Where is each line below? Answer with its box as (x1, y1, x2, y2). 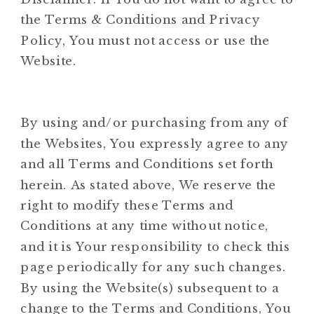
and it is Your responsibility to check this (20, 239, 291, 254)
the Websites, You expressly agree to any (20, 136, 289, 151)
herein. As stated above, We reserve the (20, 177, 276, 192)
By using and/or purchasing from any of (20, 115, 289, 130)
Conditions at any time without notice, (20, 218, 269, 233)
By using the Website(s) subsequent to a (20, 280, 280, 295)
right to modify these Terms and (20, 198, 233, 213)
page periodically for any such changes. (20, 259, 286, 275)
